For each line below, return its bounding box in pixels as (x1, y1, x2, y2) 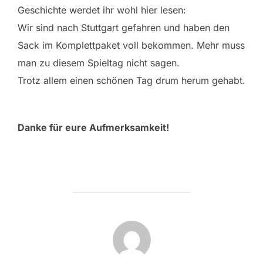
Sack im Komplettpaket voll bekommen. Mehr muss (18, 39, 245, 51)
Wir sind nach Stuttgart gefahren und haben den (18, 22, 230, 33)
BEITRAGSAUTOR (92, 221, 171, 233)
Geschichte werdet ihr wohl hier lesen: (18, 4, 186, 16)
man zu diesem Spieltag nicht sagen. (18, 57, 180, 69)
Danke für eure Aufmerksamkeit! (18, 122, 169, 133)
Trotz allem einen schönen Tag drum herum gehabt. (18, 75, 245, 86)
